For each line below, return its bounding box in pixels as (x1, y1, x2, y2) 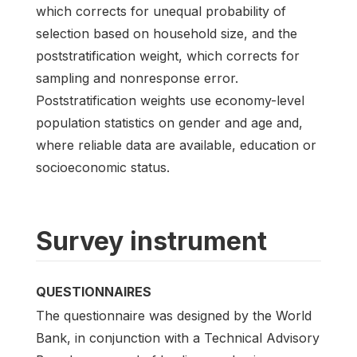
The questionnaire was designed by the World (36, 308, 312, 324)
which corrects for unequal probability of (36, 3, 286, 20)
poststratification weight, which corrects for (36, 48, 300, 65)
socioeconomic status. (36, 159, 170, 176)
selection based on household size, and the (36, 25, 297, 42)
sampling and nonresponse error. (36, 70, 238, 87)
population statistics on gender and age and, (36, 115, 303, 131)
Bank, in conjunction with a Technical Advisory (36, 330, 320, 347)
